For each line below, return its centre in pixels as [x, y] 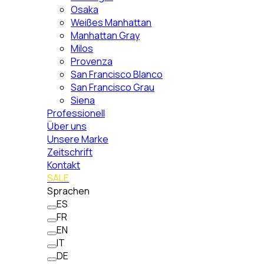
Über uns [67, 126]
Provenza [92, 61]
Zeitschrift [70, 152]
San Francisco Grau [113, 87]
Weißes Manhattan [111, 22]
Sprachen [68, 191]
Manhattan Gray [105, 35]
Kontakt [64, 165]
